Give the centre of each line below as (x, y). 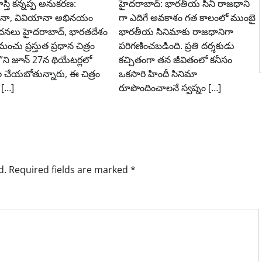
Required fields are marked (70, 169)
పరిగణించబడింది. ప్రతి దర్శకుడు (176, 45)
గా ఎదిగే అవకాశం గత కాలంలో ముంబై (187, 17)
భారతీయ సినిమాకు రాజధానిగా (176, 31)
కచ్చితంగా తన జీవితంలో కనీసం (175, 59)
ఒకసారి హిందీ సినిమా (158, 73)
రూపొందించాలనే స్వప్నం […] (170, 87)
